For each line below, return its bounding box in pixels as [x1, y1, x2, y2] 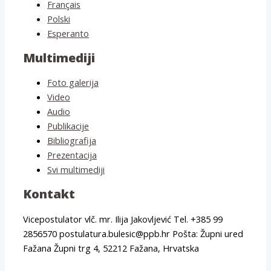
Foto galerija [47, 76, 99, 89]
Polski [47, 13, 70, 25]
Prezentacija [47, 149, 97, 162]
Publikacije [47, 120, 89, 132]
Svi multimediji [47, 163, 105, 176]
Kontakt [23, 186, 75, 203]
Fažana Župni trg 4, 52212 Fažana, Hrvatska [23, 241, 199, 254]
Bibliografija [47, 134, 96, 147]
